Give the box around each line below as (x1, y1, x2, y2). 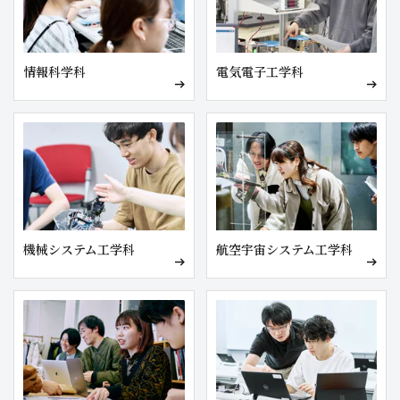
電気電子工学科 (215, 62, 304, 81)
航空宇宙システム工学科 (215, 239, 353, 258)
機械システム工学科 (23, 239, 135, 258)
